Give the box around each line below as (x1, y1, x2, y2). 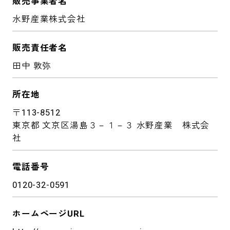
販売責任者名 (12, 42, 68, 53)
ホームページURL (12, 208, 85, 219)
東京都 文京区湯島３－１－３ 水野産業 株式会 (12, 120, 210, 130)
